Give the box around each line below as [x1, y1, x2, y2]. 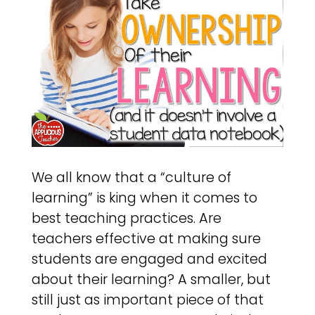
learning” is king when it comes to [31, 188, 257, 208]
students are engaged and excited [31, 250, 267, 269]
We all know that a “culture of [31, 168, 231, 188]
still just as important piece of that [31, 290, 264, 310]
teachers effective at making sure [31, 229, 261, 249]
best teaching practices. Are [31, 209, 221, 229]
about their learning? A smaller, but [31, 270, 271, 290]
